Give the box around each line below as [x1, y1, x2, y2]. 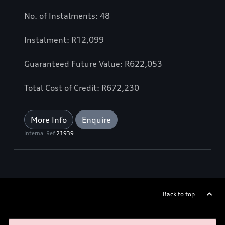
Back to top [163, 190, 195, 198]
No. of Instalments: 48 [24, 11, 110, 21]
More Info [31, 115, 67, 125]
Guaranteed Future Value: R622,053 [24, 59, 162, 69]
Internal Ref [24, 130, 56, 137]
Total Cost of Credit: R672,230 [24, 83, 139, 93]
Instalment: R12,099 [24, 35, 104, 45]
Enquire [82, 115, 111, 125]
